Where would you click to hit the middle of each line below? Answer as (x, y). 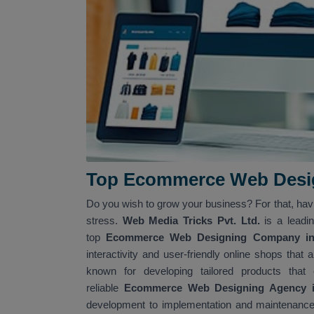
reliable (105, 287)
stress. (104, 220)
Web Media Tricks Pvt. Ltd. (193, 220)
